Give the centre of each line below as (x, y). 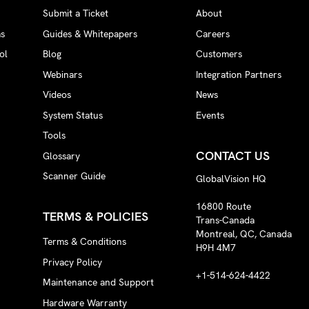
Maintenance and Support (99, 282)
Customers (219, 54)
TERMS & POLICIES (96, 217)
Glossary (62, 156)
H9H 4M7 (216, 247)
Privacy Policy (73, 262)
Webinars (63, 74)
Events (210, 115)
